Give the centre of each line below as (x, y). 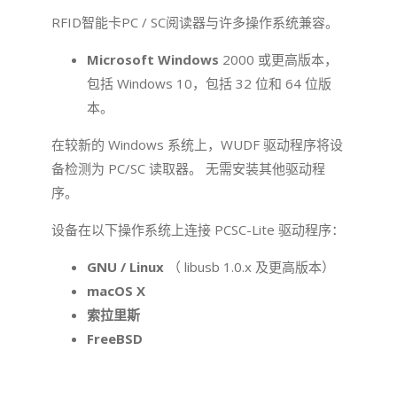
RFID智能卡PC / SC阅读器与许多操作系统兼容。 (195, 23)
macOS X (116, 291)
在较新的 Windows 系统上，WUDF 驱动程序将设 (197, 145)
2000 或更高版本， (278, 60)
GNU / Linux (127, 267)
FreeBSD (114, 339)
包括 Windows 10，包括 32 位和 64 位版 (209, 84)
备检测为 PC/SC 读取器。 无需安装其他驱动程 (188, 169)
